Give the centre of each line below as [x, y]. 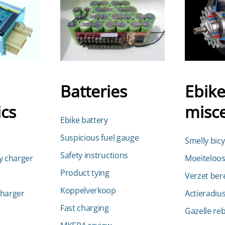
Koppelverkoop [88, 190]
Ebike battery [84, 120]
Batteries [94, 91]
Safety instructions [94, 155]
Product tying [85, 173]
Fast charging [85, 208]
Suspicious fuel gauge [100, 138]
